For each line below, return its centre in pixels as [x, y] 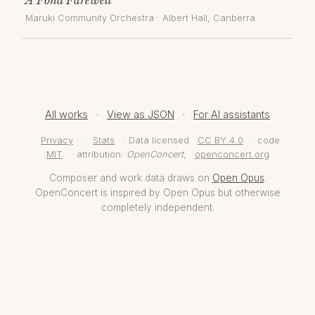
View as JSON [141, 114]
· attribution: [97, 154]
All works [66, 114]
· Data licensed [156, 140]
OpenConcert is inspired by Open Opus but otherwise [157, 192]
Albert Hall [185, 18]
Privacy [57, 140]
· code [264, 140]
